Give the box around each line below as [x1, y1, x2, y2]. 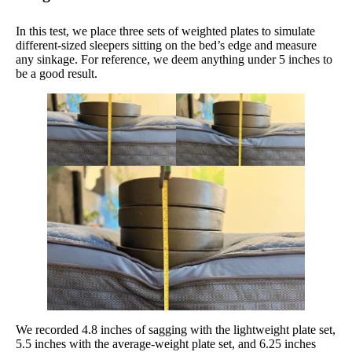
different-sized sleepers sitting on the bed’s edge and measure [16, 38, 317, 52]
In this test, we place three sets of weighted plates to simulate [16, 24, 315, 38]
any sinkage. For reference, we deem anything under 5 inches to [16, 52, 332, 66]
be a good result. [16, 66, 97, 80]
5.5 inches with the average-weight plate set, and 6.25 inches [16, 336, 316, 350]
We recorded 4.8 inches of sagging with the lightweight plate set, [16, 322, 335, 336]
